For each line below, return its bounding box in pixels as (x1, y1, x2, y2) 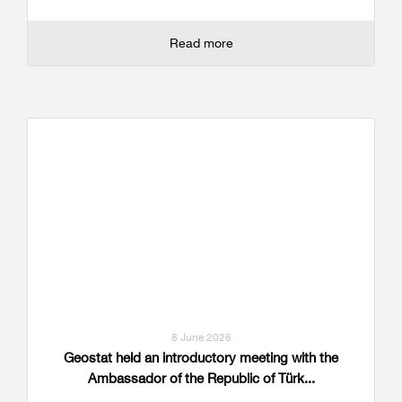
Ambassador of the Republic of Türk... (87, 369, 315, 387)
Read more (169, 34, 233, 50)
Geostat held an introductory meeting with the (64, 348, 338, 366)
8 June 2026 (170, 329, 232, 344)
